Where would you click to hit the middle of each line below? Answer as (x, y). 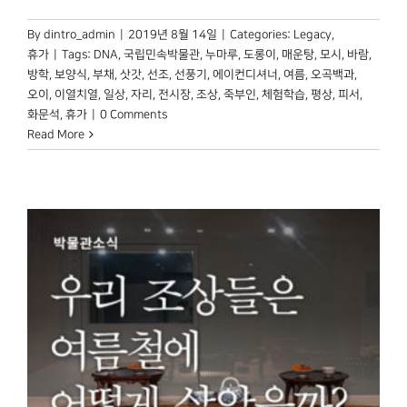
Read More (56, 134)
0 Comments (134, 114)
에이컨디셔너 (245, 74)
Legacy (313, 34)
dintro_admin (79, 34)
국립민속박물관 (162, 54)
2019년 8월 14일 (173, 34)
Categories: (262, 34)
